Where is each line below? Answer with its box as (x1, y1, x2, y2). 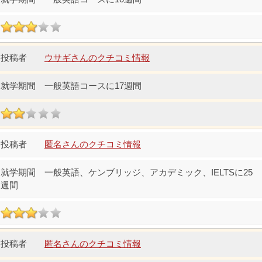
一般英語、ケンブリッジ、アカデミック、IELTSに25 (44, 167, 253, 178)
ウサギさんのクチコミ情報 (44, 53, 150, 63)
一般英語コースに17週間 (44, 81, 142, 91)
